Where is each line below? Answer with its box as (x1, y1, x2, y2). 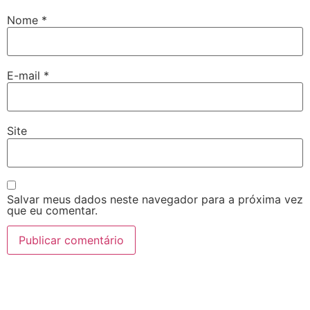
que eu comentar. (7, 203, 98, 218)
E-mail (7, 68, 44, 82)
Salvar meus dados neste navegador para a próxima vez (7, 192, 303, 207)
